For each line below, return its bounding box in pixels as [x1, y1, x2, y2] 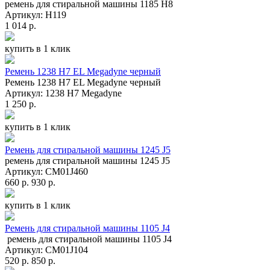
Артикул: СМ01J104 [5, 244, 93, 255]
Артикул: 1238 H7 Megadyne [5, 87, 127, 98]
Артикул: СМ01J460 [5, 166, 93, 177]
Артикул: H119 [5, 9, 71, 20]
